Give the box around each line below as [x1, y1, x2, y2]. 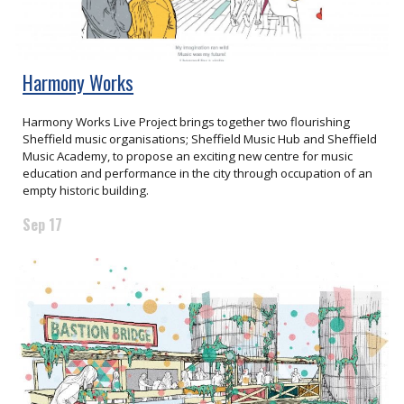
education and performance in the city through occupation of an [23, 164, 373, 181]
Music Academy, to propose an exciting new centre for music [23, 147, 353, 164]
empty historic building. [23, 181, 152, 198]
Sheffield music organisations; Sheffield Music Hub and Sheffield [23, 130, 378, 147]
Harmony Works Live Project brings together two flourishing [23, 113, 351, 130]
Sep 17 [23, 213, 63, 235]
